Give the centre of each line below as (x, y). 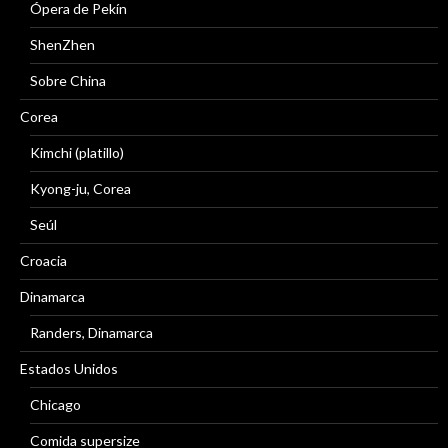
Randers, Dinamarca (91, 332)
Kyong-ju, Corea (80, 188)
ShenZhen (62, 44)
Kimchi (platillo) (77, 152)
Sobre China (68, 80)
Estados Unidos (69, 368)
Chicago (55, 404)
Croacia (43, 260)
